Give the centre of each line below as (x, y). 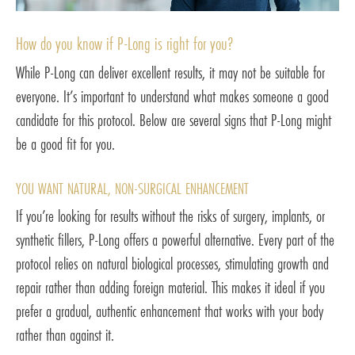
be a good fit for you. (65, 144)
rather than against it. (65, 335)
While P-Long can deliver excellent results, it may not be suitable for (170, 73)
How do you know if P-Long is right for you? (125, 44)
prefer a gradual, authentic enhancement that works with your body (170, 311)
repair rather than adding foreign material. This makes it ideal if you (170, 288)
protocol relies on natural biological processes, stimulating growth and (172, 264)
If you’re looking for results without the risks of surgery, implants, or (170, 216)
